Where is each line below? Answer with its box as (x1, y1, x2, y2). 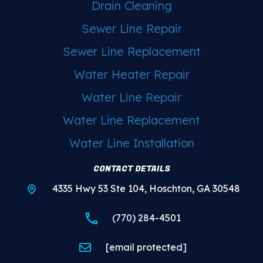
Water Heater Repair (73, 66, 190, 82)
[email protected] (106, 241, 187, 254)
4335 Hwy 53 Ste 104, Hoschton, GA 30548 (52, 183, 240, 195)
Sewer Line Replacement (62, 43, 201, 59)
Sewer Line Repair (81, 21, 182, 36)
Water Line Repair (82, 89, 181, 104)
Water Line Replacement (63, 112, 200, 127)
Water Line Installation (69, 135, 194, 150)
